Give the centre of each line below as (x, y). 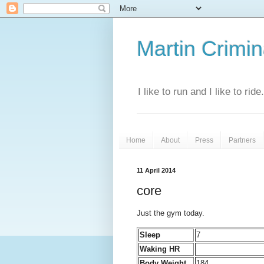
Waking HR (160, 249)
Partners (242, 140)
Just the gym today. (171, 213)
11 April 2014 (156, 170)
